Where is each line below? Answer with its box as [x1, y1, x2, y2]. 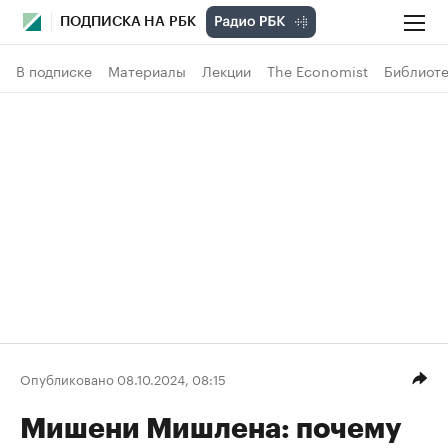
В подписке [16, 59, 92, 81]
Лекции [202, 59, 251, 81]
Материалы [108, 59, 186, 81]
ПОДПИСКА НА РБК [60, 15, 196, 29]
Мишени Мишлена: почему [20, 415, 401, 443]
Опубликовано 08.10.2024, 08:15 [20, 367, 226, 388]
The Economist [267, 59, 368, 81]
